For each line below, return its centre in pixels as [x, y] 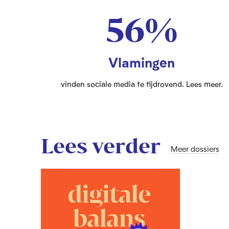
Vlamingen [142, 62]
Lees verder [101, 146]
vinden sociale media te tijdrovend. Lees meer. [142, 84]
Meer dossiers [195, 149]
